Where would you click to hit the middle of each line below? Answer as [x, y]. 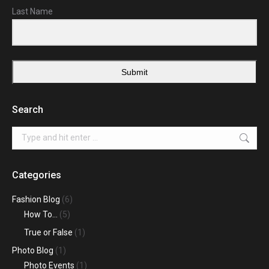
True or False [48, 232]
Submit [134, 72]
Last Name [32, 12]
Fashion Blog [36, 199]
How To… [41, 214]
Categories [37, 175]
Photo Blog [33, 250]
